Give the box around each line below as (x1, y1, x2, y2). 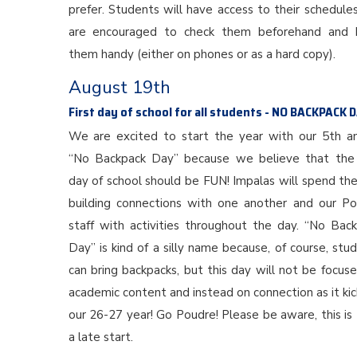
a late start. (68, 329, 133, 345)
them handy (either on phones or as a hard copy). (68, 46, 335, 62)
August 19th (68, 76, 171, 100)
